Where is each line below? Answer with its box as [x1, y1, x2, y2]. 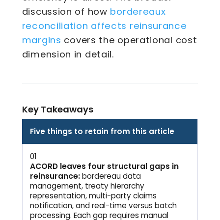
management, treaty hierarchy [29, 180, 144, 191]
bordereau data [80, 170, 141, 181]
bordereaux [110, 4, 166, 18]
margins [22, 33, 61, 47]
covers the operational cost [61, 33, 197, 46]
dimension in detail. [22, 48, 114, 60]
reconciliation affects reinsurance [22, 19, 187, 32]
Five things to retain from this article [29, 126, 174, 137]
